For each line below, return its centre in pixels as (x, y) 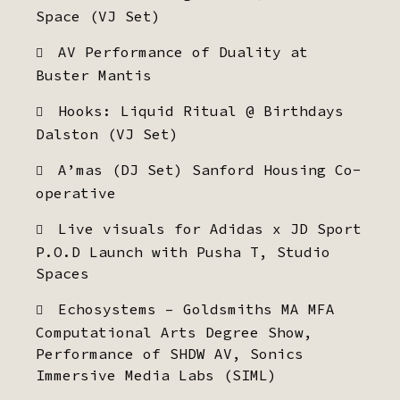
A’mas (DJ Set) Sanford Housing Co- (210, 170)
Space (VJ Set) (98, 16)
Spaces (62, 273)
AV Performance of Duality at (183, 52)
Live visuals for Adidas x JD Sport (210, 229)
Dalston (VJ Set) (107, 134)
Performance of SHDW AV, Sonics (170, 354)
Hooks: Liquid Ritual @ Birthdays (201, 111)
